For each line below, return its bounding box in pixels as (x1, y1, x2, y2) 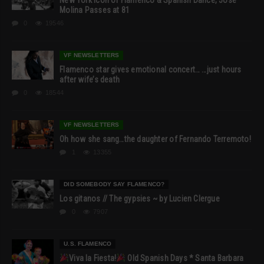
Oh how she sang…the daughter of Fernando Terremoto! (60, 134, 251, 144)
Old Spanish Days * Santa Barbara (126, 253, 244, 263)
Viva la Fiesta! (69, 253, 117, 263)
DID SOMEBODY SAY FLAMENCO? (64, 180, 165, 187)
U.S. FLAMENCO (64, 240, 112, 247)
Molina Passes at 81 (60, 5, 130, 15)
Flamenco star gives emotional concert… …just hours (60, 64, 242, 74)
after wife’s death (60, 74, 120, 84)
